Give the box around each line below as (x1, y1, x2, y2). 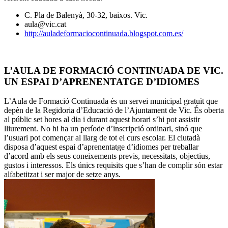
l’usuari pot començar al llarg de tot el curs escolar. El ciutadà (4, 133, 200, 142)
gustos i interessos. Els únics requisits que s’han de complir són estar (4, 161, 222, 170)
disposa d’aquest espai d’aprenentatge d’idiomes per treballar (4, 142, 198, 152)
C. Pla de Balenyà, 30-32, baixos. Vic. (24, 10, 148, 19)
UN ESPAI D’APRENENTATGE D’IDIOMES (4, 76, 199, 87)
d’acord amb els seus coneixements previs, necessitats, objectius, (4, 152, 210, 161)
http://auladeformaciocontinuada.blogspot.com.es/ (24, 28, 183, 38)
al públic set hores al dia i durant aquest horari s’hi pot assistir (4, 115, 200, 124)
